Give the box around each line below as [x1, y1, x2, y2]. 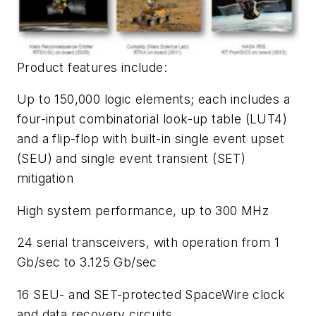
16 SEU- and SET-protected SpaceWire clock [17, 286, 286, 302]
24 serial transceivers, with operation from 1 [17, 235, 279, 250]
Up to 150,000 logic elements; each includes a [17, 92, 290, 107]
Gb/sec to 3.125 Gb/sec [17, 255, 157, 270]
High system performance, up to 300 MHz [17, 202, 269, 218]
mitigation [17, 171, 74, 186]
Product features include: [17, 59, 167, 75]
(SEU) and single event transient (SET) [17, 151, 246, 166]
